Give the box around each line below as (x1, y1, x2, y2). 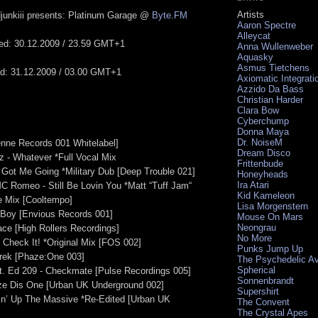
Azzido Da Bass (237, 83, 304, 94)
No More (237, 232, 272, 243)
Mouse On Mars (237, 211, 303, 222)
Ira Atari (237, 179, 269, 190)
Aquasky (237, 51, 273, 62)
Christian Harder (237, 94, 303, 105)
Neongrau (237, 221, 276, 233)
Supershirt (237, 285, 279, 297)
